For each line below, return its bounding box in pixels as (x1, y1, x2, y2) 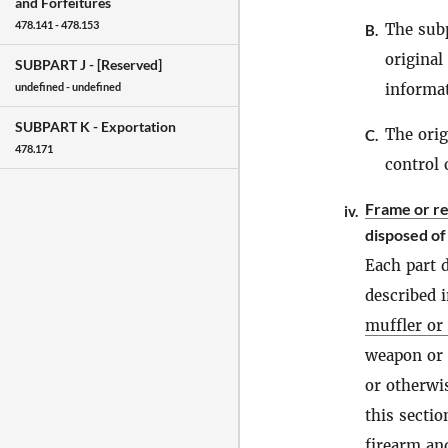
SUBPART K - (15, 118, 101, 136)
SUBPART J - (15, 56, 97, 74)
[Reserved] (97, 56, 162, 74)
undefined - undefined (15, 80, 121, 94)
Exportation (101, 118, 176, 136)
